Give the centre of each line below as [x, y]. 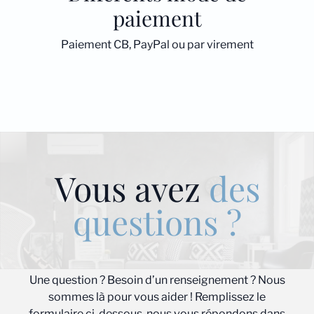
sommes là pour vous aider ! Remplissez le [157, 297]
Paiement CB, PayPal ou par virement [157, 45]
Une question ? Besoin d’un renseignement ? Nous [157, 280]
